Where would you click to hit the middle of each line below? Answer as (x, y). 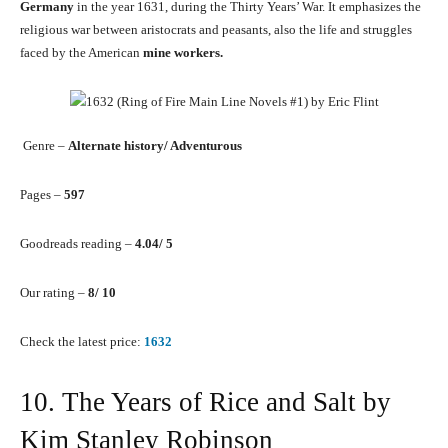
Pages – (42, 195)
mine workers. (181, 53)
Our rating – (54, 293)
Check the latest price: (82, 342)
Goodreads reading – (77, 244)
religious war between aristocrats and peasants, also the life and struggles (216, 30)
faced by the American (80, 53)
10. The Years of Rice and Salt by (205, 402)
